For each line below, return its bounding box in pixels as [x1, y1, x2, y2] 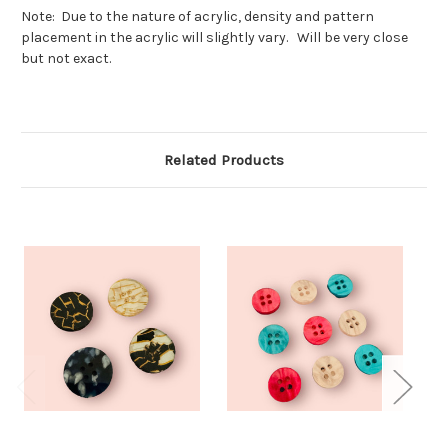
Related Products [164, 151, 284, 170]
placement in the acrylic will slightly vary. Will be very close [21, 29, 408, 47]
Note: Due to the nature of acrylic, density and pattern [21, 8, 374, 26]
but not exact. [21, 50, 111, 68]
